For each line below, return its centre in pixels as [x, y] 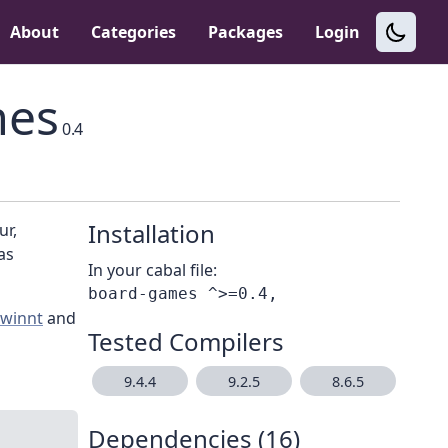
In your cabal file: [152, 270]
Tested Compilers [186, 342]
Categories [133, 32]
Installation [151, 234]
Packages [245, 32]
